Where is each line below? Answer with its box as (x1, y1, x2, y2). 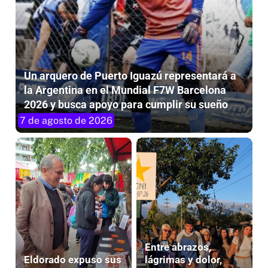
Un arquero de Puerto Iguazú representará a (24, 69, 236, 83)
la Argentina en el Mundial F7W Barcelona (24, 84, 226, 97)
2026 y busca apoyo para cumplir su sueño (24, 98, 228, 111)
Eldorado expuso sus (24, 253, 121, 266)
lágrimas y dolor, (145, 253, 222, 266)
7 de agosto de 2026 (20, 115, 112, 127)
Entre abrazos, (145, 240, 211, 253)
